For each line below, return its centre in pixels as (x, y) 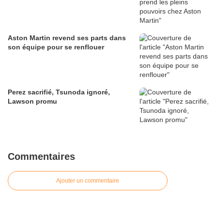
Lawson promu (32, 101)
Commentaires (41, 157)
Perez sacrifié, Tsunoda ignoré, (59, 92)
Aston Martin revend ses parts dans (67, 38)
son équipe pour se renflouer (56, 47)
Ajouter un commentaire (88, 181)
